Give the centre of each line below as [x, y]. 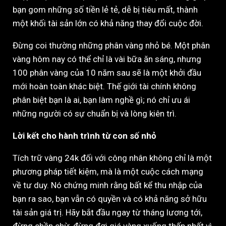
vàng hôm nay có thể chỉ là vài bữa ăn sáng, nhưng [107, 59]
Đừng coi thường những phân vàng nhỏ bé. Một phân [111, 45]
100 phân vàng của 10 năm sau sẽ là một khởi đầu [107, 72]
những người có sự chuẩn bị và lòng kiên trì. [95, 113]
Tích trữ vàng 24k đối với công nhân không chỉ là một [112, 158]
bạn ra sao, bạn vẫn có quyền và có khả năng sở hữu [110, 199]
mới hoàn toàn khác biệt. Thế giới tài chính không [104, 86]
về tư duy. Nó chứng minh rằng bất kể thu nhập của [107, 185]
